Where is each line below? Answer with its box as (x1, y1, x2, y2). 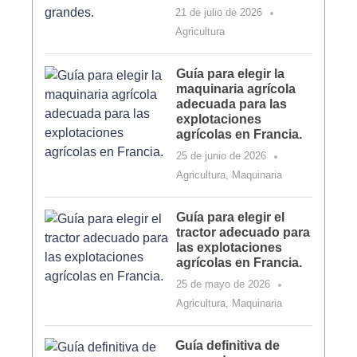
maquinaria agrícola (176, 82, 296, 96)
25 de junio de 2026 (176, 150, 267, 162)
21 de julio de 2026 (175, 6, 263, 18)
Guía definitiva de (175, 339, 280, 352)
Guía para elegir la (176, 67, 285, 80)
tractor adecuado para (176, 226, 311, 239)
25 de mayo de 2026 (176, 278, 271, 290)
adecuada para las (176, 97, 288, 111)
